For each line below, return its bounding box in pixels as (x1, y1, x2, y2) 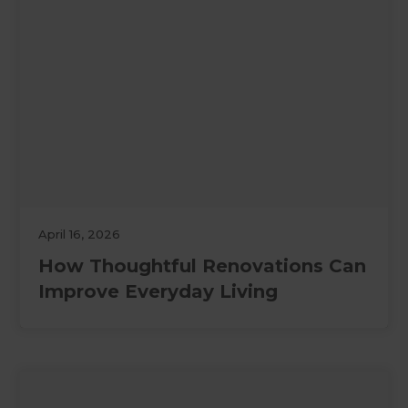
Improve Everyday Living (38, 280, 279, 303)
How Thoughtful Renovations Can (38, 255, 367, 278)
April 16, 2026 (38, 227, 121, 242)
